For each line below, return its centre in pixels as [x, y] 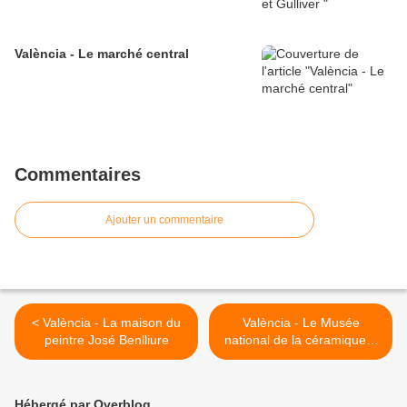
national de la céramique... [301, 340]
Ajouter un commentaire [164, 220]
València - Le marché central [102, 54]
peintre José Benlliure [106, 340]
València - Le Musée [301, 323]
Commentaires [78, 175]
